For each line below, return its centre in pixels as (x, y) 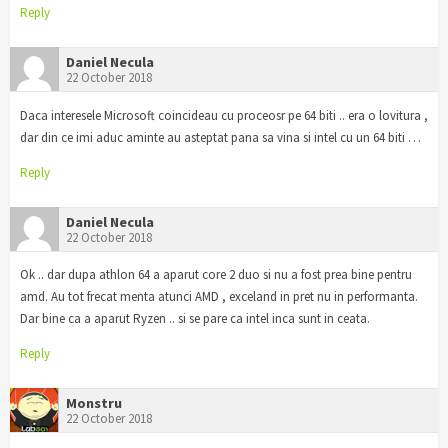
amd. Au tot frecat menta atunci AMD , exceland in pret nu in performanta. (219, 297)
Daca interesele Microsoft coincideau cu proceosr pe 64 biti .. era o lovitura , (224, 115)
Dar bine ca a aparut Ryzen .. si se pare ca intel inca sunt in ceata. (195, 319)
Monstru (94, 403)
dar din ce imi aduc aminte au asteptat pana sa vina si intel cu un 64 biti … (220, 137)
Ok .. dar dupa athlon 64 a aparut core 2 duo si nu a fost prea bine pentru (216, 275)
